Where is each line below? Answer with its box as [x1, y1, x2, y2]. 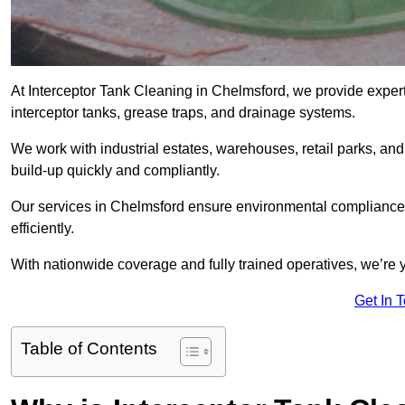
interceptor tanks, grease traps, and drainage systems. [11, 105, 355, 121]
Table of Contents [21, 339, 157, 359]
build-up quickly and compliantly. [11, 163, 220, 179]
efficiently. [11, 221, 74, 237]
